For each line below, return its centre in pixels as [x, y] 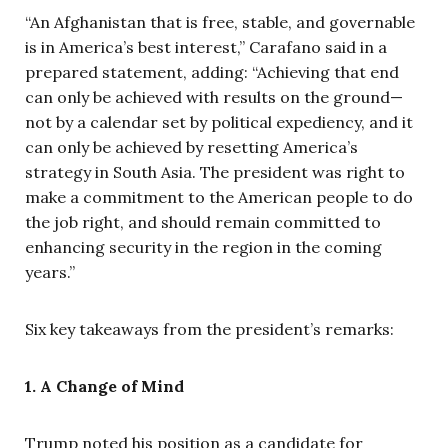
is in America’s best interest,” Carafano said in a [206, 47]
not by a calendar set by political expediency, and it [219, 122]
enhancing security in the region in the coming [203, 247]
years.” [50, 272]
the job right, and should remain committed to [203, 222]
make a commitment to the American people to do [219, 197]
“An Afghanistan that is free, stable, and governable [220, 22]
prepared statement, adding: [138, 72]
